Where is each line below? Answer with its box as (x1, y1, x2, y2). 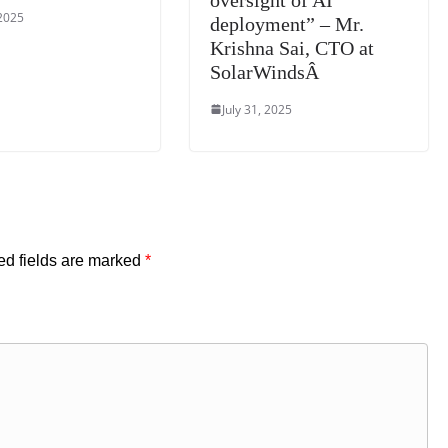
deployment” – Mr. (210, 12, 365, 35)
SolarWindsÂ (210, 60, 325, 83)
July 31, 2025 (222, 100, 293, 118)
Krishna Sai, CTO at (210, 36, 375, 59)
